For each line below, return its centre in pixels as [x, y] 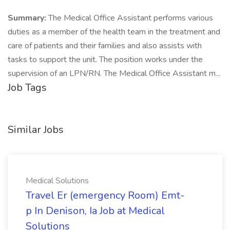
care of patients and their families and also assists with [105, 46]
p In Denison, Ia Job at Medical [95, 211]
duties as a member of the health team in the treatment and [114, 32]
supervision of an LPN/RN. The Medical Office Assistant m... [114, 73]
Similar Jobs [36, 130]
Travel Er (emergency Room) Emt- [105, 195]
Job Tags [27, 88]
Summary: [28, 18]
